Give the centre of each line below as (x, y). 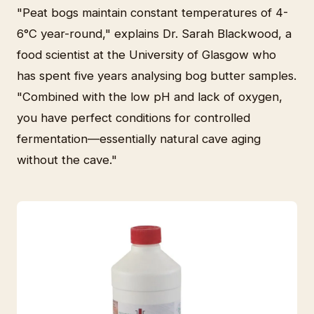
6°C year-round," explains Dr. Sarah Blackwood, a (154, 33)
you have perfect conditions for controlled (134, 117)
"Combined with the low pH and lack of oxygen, (150, 96)
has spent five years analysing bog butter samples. (157, 75)
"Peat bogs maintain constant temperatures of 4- (152, 12)
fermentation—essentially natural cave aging (139, 138)
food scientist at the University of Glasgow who (146, 54)
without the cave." (67, 159)
